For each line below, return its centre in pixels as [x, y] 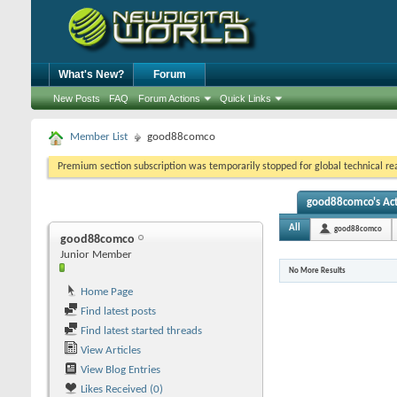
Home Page [105, 292]
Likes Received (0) [121, 389]
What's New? [91, 74]
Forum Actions [169, 98]
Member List [99, 137]
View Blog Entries [119, 370]
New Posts [77, 98]
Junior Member [96, 255]
